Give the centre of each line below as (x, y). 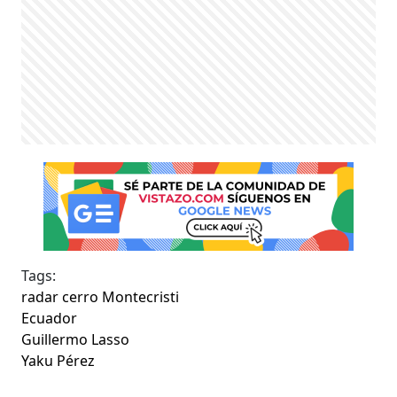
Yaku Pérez (58, 360)
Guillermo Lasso (76, 339)
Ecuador (50, 318)
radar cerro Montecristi (101, 296)
